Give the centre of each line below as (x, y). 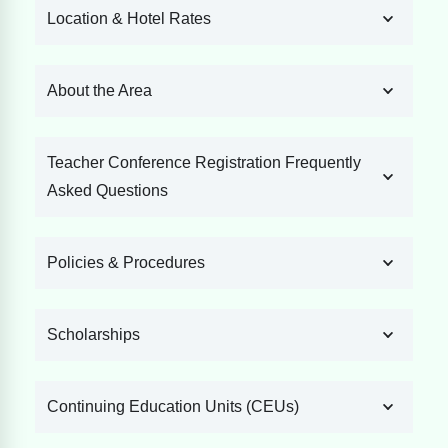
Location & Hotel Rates (129, 19)
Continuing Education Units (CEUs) (173, 407)
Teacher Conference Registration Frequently (204, 163)
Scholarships (93, 335)
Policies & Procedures (126, 263)
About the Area (99, 91)
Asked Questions (107, 191)
